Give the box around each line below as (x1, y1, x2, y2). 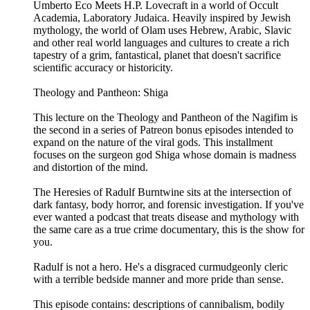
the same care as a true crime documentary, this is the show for (33, 224, 304, 236)
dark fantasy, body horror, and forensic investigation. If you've (33, 199, 304, 211)
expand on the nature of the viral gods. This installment (33, 136, 273, 149)
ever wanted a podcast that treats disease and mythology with (33, 211, 299, 224)
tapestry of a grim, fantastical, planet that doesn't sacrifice (33, 49, 281, 62)
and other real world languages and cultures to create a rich (33, 37, 289, 49)
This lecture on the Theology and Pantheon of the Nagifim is (33, 111, 298, 124)
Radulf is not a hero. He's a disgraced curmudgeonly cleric (33, 261, 288, 273)
